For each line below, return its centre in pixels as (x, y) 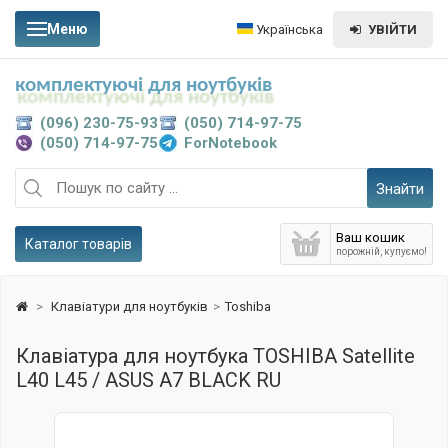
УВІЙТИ (392, 29)
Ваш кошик (370, 237)
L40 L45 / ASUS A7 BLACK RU (148, 380)
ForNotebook (230, 143)
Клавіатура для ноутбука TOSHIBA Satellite (215, 356)
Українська (288, 29)
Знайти (400, 188)
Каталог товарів (78, 244)
